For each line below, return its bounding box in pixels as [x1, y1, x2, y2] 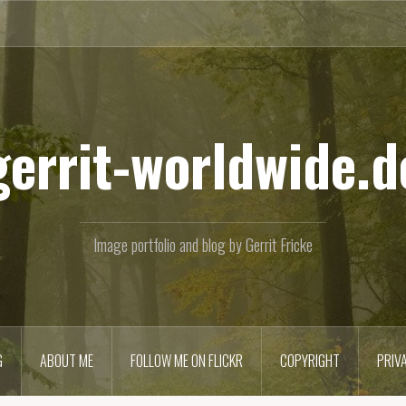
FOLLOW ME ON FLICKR [130, 350, 243, 372]
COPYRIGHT [279, 350, 340, 372]
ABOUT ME [39, 350, 93, 372]
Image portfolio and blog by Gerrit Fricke [93, 233, 313, 256]
